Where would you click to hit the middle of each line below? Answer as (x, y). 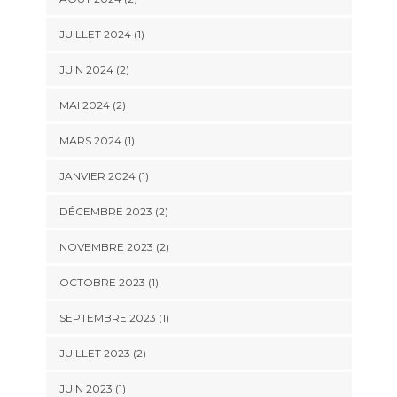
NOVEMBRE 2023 (106, 247)
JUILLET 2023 (94, 354)
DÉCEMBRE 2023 (105, 212)
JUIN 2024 (86, 70)
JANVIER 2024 (97, 176)
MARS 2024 (90, 141)
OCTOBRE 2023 (102, 283)
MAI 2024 (84, 105)
